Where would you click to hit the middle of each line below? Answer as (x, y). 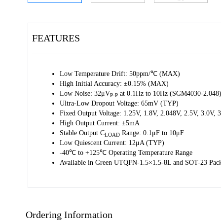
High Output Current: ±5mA (100, 123)
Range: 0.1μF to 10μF (152, 133)
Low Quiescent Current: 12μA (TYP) (112, 143)
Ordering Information (69, 215)
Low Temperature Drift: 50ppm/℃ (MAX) (120, 74)
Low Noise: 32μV (85, 93)
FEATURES (56, 38)
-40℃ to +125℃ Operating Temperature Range (126, 153)
